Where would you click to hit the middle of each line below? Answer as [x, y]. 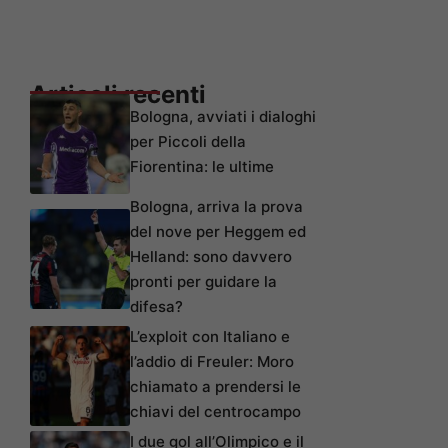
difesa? [156, 306]
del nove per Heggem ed [218, 231]
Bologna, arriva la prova [216, 206]
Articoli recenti [118, 94]
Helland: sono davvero [211, 256]
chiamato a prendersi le [215, 386]
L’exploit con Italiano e [210, 336]
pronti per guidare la [203, 281]
